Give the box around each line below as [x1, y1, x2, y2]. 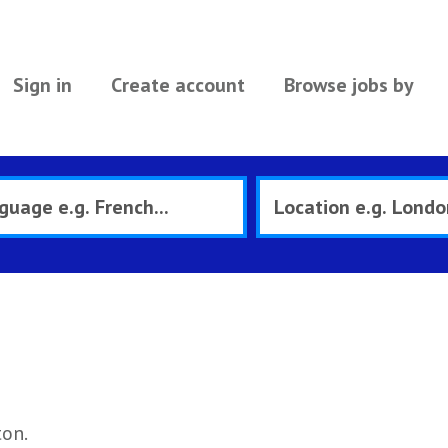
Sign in [12, 72, 72, 98]
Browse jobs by [283, 72, 414, 98]
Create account [110, 72, 245, 98]
